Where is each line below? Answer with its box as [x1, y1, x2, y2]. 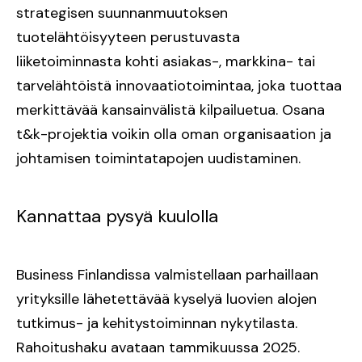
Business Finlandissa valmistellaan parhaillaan [16, 265, 318, 285]
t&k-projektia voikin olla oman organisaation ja [16, 124, 331, 145]
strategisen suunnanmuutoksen [16, 3, 228, 23]
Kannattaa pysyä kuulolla [16, 204, 218, 229]
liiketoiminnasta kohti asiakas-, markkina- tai [16, 52, 315, 72]
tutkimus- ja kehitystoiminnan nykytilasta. [16, 314, 297, 334]
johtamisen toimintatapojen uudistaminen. [16, 149, 301, 169]
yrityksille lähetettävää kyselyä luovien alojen [16, 289, 317, 309]
